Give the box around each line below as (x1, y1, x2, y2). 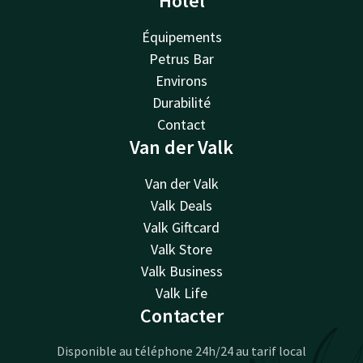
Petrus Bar (149, 49, 214, 69)
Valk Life (156, 284, 207, 303)
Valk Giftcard (143, 218, 220, 237)
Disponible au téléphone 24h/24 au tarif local (57, 343, 306, 360)
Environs (156, 71, 207, 91)
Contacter (139, 303, 224, 329)
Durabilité (152, 93, 211, 113)
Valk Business (140, 262, 223, 281)
